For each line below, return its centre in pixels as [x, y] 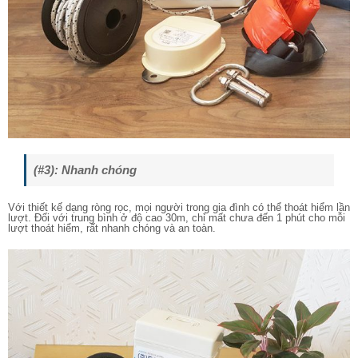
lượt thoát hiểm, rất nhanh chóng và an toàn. [112, 229]
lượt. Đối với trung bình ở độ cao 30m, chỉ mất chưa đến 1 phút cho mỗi [177, 218]
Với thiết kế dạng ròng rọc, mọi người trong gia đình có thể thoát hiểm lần [179, 208]
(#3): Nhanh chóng [85, 170]
